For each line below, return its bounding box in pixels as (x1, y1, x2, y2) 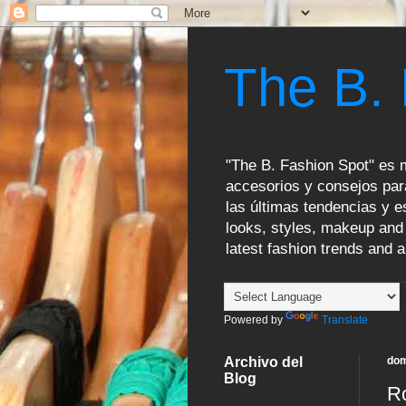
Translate (322, 314, 368, 327)
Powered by (224, 314, 285, 327)
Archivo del (224, 354, 303, 371)
